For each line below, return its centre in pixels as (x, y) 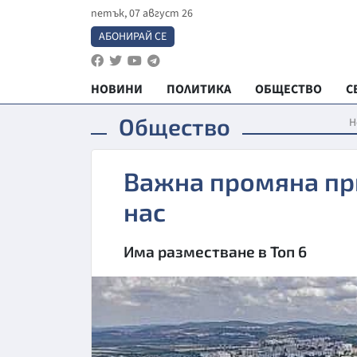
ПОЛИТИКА (199, 89)
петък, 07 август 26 (142, 14)
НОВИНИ (117, 89)
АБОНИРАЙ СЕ (133, 37)
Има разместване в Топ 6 (215, 251)
